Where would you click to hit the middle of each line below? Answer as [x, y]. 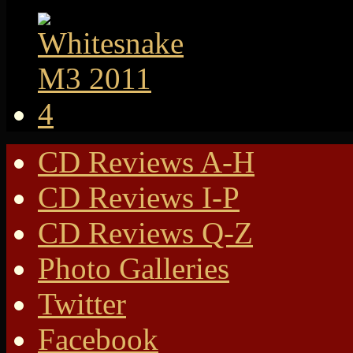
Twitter [82, 304]
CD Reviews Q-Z [145, 233]
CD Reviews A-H [146, 162]
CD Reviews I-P [139, 197]
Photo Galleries [134, 268]
